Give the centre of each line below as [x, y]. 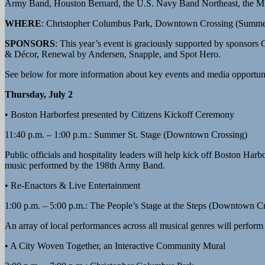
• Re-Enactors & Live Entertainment [72, 185]
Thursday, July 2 [39, 94]
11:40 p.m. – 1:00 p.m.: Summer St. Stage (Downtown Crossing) [126, 134]
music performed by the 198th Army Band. [85, 165]
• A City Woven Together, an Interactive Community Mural [115, 245]
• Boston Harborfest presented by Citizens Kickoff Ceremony [119, 114]
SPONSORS [30, 43]
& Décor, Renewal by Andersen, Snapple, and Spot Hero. [113, 54]
